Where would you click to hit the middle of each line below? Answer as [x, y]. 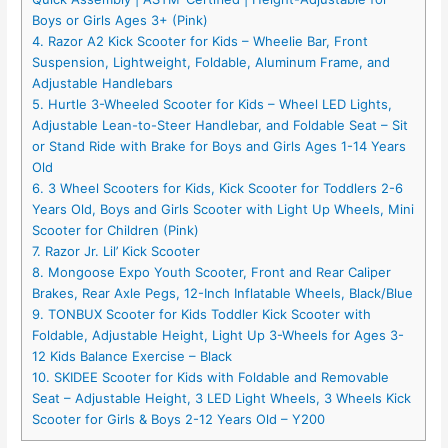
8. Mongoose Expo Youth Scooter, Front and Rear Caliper [212, 272]
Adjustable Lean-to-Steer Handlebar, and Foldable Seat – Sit [220, 125]
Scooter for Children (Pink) [116, 230]
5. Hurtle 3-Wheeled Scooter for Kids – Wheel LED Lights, [212, 104]
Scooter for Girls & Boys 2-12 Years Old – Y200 [179, 419]
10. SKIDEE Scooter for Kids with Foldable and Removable [211, 377]
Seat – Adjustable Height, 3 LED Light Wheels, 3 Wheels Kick [222, 398]
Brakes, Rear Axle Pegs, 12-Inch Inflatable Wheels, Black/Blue [223, 293]
